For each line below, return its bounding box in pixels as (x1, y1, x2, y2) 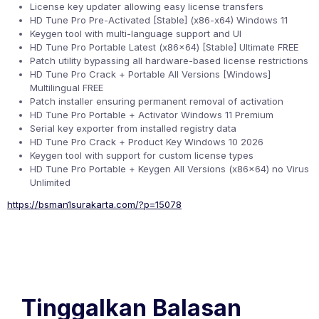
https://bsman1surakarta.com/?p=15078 (7, 199, 182, 210)
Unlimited (30, 177, 70, 188)
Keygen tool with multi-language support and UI (30, 28, 241, 39)
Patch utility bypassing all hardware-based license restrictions (30, 55, 308, 66)
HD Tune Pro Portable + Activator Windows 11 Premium (30, 109, 273, 120)
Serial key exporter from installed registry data (30, 122, 236, 134)
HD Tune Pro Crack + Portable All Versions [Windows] (30, 68, 271, 80)
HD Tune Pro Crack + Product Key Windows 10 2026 (30, 136, 263, 147)
